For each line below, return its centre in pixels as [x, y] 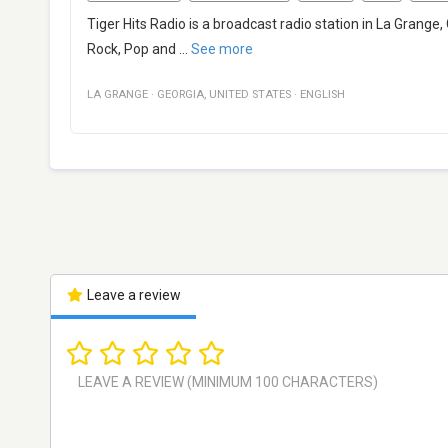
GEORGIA [180, 95]
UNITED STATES [250, 95]
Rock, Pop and [131, 49]
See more [222, 49]
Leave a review [132, 295]
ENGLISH [322, 95]
